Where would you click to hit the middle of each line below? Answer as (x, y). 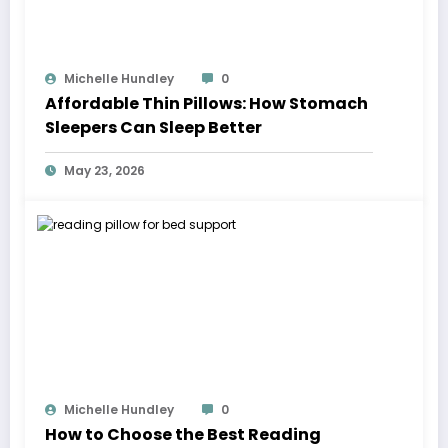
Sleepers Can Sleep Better (153, 128)
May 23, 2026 (104, 171)
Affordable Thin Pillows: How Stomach (206, 104)
